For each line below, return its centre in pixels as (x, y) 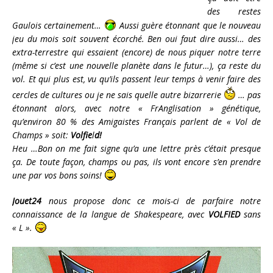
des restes (234, 12)
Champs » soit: (41, 135)
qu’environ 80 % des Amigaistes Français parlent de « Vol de (136, 122)
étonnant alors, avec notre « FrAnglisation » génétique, (136, 108)
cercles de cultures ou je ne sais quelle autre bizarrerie (118, 95)
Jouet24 (27, 201)
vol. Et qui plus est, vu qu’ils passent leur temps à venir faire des (136, 79)
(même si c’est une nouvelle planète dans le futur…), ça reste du (136, 66)
